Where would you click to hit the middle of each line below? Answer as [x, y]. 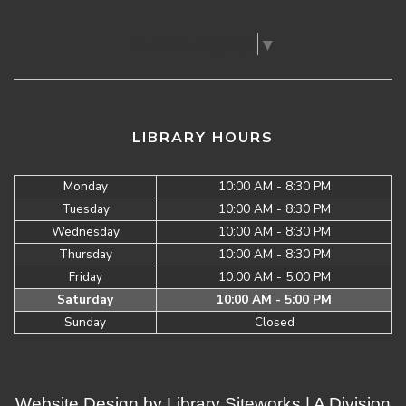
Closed [274, 323]
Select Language [193, 44]
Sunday [85, 323]
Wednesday [85, 232]
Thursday [85, 255]
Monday [85, 187]
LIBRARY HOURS [203, 138]
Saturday [85, 300]
